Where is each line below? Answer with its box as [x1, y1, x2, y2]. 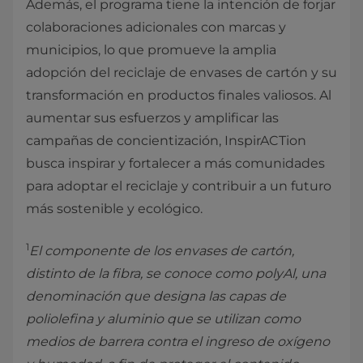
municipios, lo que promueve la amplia [26, 42, 276, 58]
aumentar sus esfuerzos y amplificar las [26, 110, 279, 126]
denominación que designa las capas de [26, 288, 286, 304]
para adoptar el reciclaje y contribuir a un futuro [26, 178, 331, 194]
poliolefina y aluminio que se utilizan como [26, 311, 301, 327]
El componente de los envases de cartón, [29, 243, 294, 258]
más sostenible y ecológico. [26, 201, 203, 216]
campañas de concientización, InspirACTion [26, 133, 306, 148]
